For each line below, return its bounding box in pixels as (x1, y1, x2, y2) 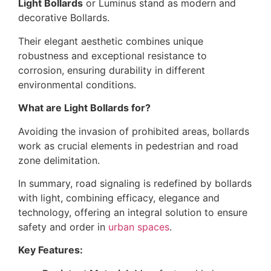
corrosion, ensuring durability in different (18, 64, 205, 76)
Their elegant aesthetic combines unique (18, 34, 203, 47)
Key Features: (18, 244, 83, 256)
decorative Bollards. (18, 11, 109, 24)
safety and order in (18, 220, 108, 233)
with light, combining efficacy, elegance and (18, 191, 220, 204)
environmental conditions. (18, 78, 136, 91)
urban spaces (108, 220, 169, 233)
